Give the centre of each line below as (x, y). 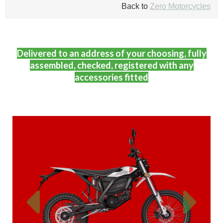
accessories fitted (111, 77)
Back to (135, 6)
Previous (59, 188)
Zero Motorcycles (180, 6)
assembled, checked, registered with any (111, 65)
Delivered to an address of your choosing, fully (111, 53)
